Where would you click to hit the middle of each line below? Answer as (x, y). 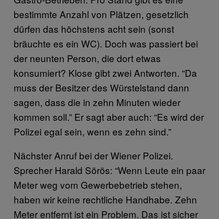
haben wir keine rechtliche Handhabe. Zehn (105, 199)
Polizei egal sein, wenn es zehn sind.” (92, 131)
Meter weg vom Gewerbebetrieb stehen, (98, 184)
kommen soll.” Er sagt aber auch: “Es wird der (109, 116)
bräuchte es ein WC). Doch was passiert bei (106, 43)
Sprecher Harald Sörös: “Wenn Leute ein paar (109, 170)
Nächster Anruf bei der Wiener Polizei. (93, 155)
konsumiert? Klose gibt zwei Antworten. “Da (105, 72)
